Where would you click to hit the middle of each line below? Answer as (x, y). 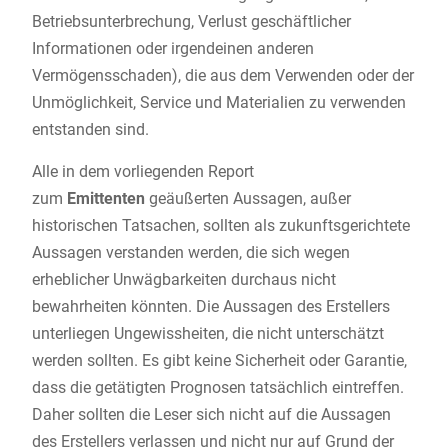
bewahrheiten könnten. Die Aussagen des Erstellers (210, 307)
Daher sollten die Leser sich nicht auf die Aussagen (211, 415)
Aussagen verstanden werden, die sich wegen (190, 253)
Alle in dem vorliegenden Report (142, 172)
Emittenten (105, 199)
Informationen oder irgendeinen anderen (172, 49)
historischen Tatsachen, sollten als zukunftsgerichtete (220, 226)
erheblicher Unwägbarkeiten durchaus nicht (183, 280)
